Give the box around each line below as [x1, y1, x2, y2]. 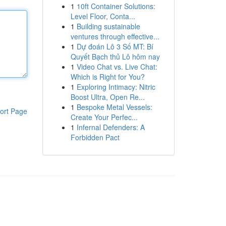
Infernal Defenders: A [76, 122, 145, 132]
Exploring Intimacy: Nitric [76, 82, 155, 92]
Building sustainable [76, 21, 140, 31]
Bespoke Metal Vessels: [76, 102, 152, 112]
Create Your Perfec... [70, 112, 138, 122]
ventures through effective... [70, 31, 159, 41]
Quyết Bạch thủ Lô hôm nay [70, 51, 160, 62]
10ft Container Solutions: [76, 1, 155, 11]
